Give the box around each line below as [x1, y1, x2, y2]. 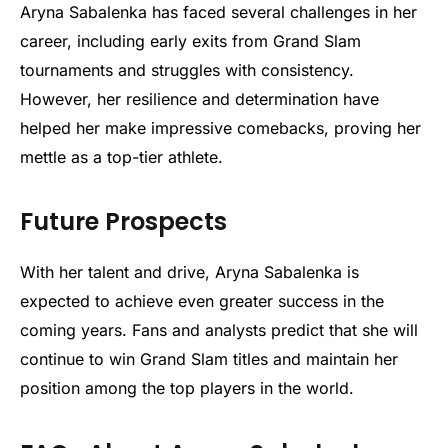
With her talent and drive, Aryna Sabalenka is [20, 262, 359, 283]
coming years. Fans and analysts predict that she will [20, 320, 418, 341]
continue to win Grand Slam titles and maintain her [20, 349, 398, 370]
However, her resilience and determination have [20, 88, 379, 109]
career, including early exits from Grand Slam [20, 30, 361, 51]
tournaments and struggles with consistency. [20, 59, 354, 80]
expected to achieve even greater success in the [20, 291, 384, 312]
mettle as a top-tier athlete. [20, 146, 223, 167]
